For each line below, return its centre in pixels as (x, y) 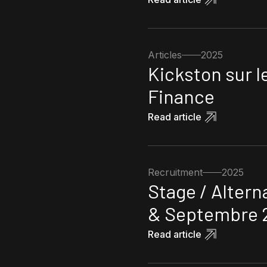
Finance (181, 96)
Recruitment (175, 172)
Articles (165, 55)
